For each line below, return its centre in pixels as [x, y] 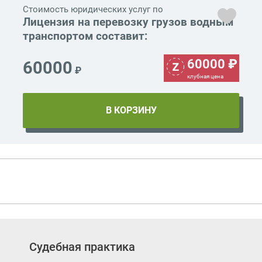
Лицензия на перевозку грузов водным [128, 22]
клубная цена [205, 77]
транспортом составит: [85, 36]
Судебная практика [82, 247]
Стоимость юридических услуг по [93, 10]
